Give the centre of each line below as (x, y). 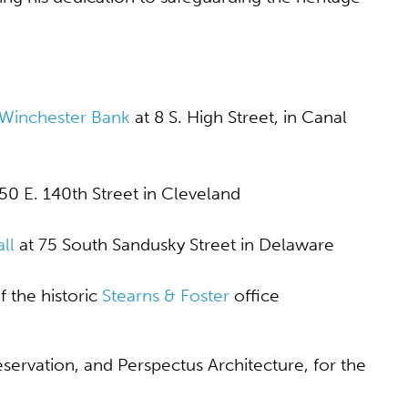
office (255, 296)
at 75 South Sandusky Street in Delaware (174, 245)
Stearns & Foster (166, 296)
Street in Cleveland (164, 194)
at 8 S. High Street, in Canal (239, 117)
